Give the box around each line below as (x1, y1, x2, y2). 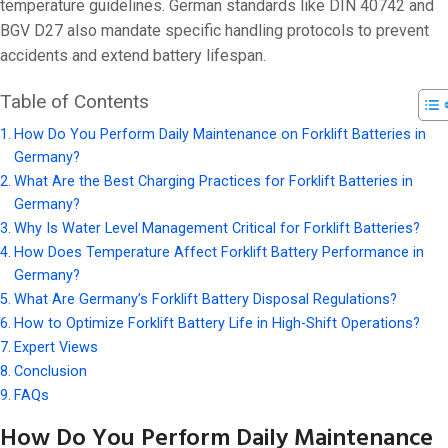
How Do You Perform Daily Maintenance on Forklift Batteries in (13, 125, 426, 143)
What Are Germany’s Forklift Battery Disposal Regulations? (13, 290, 397, 308)
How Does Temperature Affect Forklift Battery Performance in (13, 243, 424, 261)
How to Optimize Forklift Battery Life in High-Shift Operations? (13, 314, 420, 332)
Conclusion (13, 362, 87, 380)
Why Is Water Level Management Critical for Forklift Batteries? (13, 219, 420, 237)
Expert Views (13, 338, 98, 356)
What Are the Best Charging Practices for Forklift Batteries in (13, 172, 413, 190)
